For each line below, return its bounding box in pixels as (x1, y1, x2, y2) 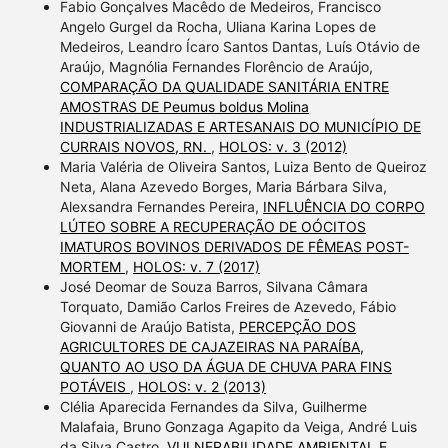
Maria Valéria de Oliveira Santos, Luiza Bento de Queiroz (59, 157, 427, 175)
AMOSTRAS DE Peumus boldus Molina (59, 97, 309, 115)
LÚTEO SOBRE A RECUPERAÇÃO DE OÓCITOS (59, 217, 366, 235)
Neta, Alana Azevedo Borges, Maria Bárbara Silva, (59, 177, 387, 195)
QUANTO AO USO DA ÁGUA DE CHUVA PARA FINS (59, 357, 392, 375)
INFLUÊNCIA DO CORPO (262, 197, 425, 215)
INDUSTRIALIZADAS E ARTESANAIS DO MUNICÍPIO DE (59, 117, 421, 135)
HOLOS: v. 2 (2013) (137, 377, 266, 395)
